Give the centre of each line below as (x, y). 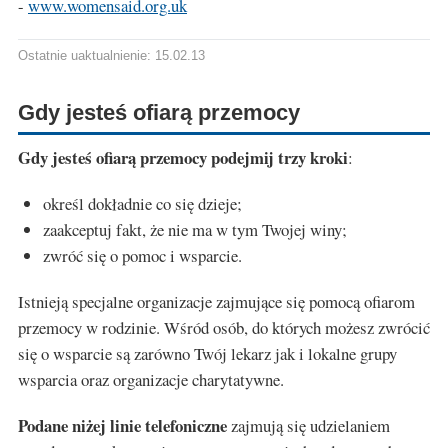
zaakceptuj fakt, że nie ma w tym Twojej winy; (195, 230)
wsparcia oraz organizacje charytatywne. (151, 380)
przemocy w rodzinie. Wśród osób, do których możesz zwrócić (224, 328)
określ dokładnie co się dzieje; (142, 204)
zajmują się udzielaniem (308, 426)
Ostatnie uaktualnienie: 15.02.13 (111, 56)
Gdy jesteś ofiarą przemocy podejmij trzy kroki (183, 158)
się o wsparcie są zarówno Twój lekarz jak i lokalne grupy (207, 354)
